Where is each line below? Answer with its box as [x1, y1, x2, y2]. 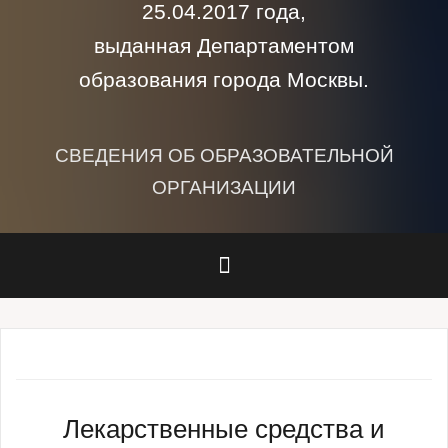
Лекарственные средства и [63, 414, 385, 445]
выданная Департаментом [94, 34, 354, 59]
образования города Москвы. [79, 68, 369, 93]
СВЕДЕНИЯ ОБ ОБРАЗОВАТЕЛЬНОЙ [54, 145, 394, 167]
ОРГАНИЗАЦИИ [152, 177, 296, 199]
